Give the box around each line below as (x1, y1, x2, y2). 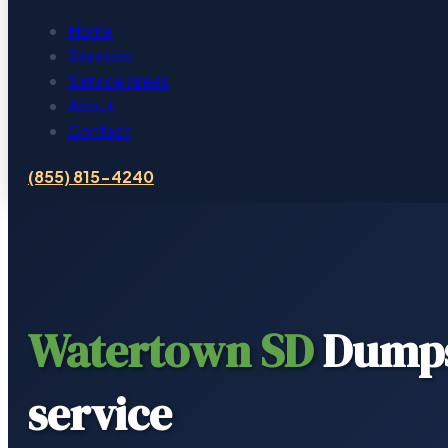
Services (67, 45, 132, 66)
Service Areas (67, 70, 169, 91)
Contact (67, 120, 131, 141)
